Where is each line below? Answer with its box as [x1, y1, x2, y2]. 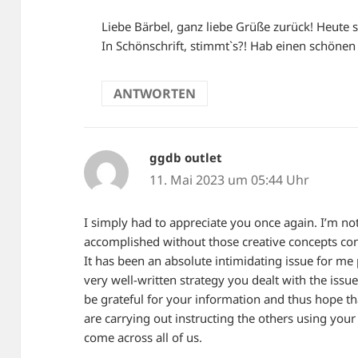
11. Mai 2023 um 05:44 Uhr [149, 170, 309, 189]
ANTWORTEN [113, 85, 197, 103]
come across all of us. [84, 329, 203, 346]
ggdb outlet [149, 149, 222, 165]
